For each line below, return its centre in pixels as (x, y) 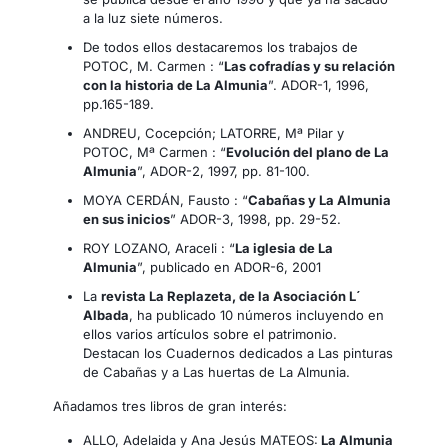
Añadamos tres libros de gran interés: (170, 405)
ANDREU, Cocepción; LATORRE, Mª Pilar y (213, 132)
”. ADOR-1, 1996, (318, 84)
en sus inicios (126, 218)
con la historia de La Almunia (175, 84)
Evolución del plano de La (307, 151)
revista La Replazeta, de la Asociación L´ (231, 295)
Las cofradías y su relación (309, 65)
